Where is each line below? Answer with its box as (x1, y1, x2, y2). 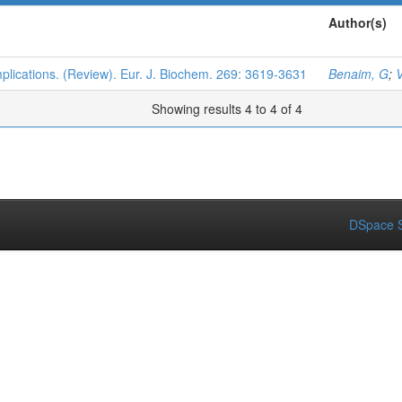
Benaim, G (328, 65, 389, 83)
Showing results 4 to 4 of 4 (152, 100, 306, 118)
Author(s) (328, 13, 387, 31)
